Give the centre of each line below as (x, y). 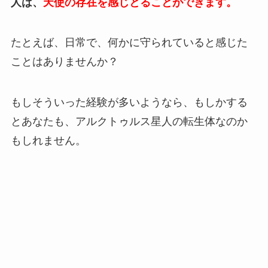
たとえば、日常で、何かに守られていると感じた (129, 43)
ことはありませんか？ (64, 62)
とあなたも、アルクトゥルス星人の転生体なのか (129, 122)
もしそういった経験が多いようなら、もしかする (129, 103)
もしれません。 (48, 141)
